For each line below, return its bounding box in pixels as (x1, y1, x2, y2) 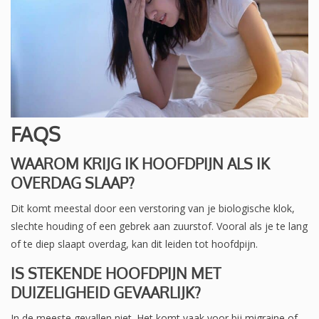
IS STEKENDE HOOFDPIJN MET (11, 263, 221, 283)
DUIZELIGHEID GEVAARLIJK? (11, 282, 201, 302)
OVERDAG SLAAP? (11, 172, 135, 192)
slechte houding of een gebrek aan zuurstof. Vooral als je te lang (11, 219, 308, 233)
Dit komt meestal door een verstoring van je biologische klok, (11, 201, 295, 215)
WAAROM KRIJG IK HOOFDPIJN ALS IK (11, 153, 270, 173)
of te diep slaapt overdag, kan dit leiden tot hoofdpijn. (11, 236, 258, 251)
